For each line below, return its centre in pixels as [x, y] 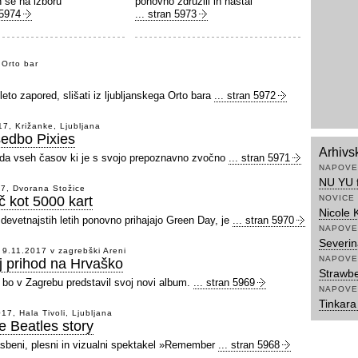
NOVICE [337, 198]
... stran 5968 [249, 345]
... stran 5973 [166, 14]
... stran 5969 [224, 282]
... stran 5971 [259, 158]
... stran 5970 [263, 220]
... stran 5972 [245, 95]
